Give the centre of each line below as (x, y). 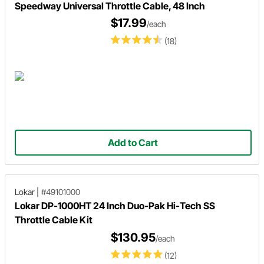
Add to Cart (133, 143)
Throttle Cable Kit (54, 220)
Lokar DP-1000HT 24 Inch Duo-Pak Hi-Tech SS (115, 205)
